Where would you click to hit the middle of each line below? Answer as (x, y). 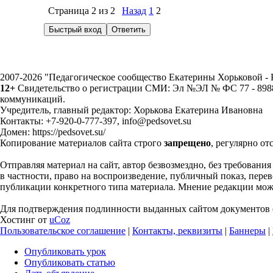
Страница (70, 11)
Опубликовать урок (65, 251)
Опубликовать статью (70, 262)
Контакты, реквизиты (177, 231)
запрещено (187, 143)
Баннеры (247, 231)
